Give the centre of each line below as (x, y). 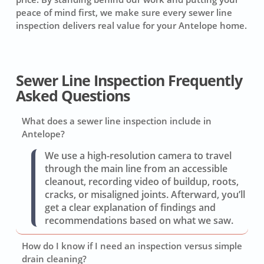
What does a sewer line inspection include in (116, 121)
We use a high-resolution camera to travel (138, 156)
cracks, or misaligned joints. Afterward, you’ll (145, 195)
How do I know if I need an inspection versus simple (132, 245)
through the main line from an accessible (136, 169)
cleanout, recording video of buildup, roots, (141, 182)
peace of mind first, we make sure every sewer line (124, 12)
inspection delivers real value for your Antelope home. (131, 25)
